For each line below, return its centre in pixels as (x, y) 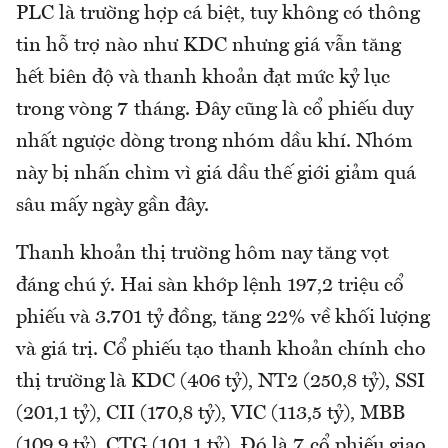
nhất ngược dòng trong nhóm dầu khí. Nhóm (214, 141)
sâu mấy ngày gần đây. (112, 205)
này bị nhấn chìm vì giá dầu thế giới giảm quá (216, 173)
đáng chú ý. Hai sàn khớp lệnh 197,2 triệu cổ (210, 285)
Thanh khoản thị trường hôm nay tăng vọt (202, 253)
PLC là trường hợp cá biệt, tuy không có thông (218, 13)
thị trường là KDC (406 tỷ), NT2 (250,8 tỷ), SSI (220, 381)
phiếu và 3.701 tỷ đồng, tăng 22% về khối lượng (223, 317)
